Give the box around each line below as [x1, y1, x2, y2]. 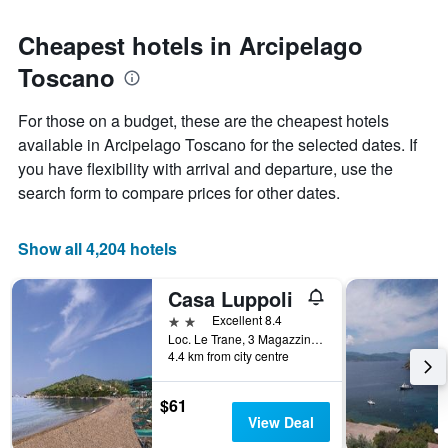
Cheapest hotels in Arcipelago [18, 28, 363, 63]
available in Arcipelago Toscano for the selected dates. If [18, 133, 417, 157]
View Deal [247, 412, 314, 433]
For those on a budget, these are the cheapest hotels [18, 109, 389, 133]
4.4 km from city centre [168, 347, 289, 365]
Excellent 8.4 [212, 311, 282, 329]
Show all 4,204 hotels [18, 237, 177, 261]
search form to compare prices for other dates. [18, 181, 340, 205]
